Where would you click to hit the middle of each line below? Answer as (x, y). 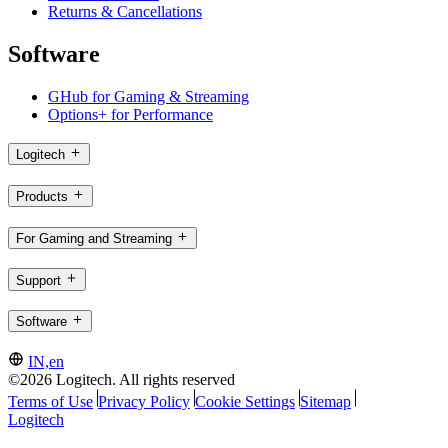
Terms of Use (50, 401)
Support (38, 280)
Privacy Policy (143, 401)
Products (42, 197)
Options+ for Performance (130, 114)
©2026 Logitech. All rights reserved (121, 379)
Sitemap (325, 401)
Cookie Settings (244, 401)
